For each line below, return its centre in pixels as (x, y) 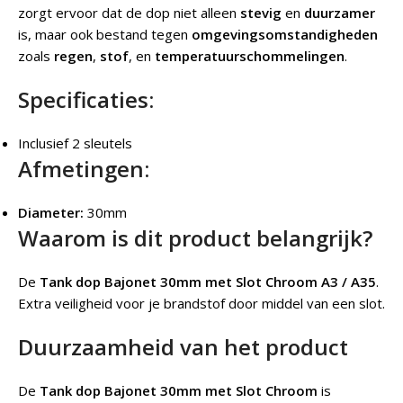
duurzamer (340, 13)
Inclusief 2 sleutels (75, 143)
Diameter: (51, 213)
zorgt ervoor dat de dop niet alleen (129, 13)
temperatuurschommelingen (250, 56)
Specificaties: (86, 100)
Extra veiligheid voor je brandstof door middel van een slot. (201, 304)
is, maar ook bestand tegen (105, 35)
